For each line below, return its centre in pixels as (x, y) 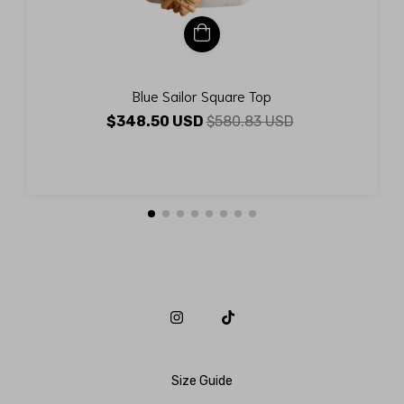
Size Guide (202, 381)
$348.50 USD (156, 122)
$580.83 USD (250, 122)
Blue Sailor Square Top (202, 96)
